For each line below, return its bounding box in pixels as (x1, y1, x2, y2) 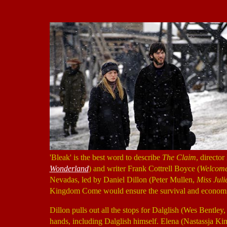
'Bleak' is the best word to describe (49, 153, 162, 162)
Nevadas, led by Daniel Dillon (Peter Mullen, (49, 175, 197, 184)
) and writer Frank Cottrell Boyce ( (88, 164, 200, 173)
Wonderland (49, 164, 89, 173)
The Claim (162, 153, 196, 162)
